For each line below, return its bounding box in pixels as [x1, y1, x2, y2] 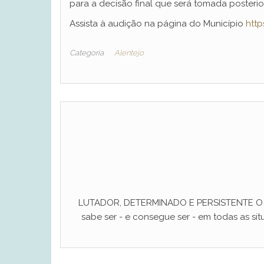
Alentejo [114, 48, 144, 58]
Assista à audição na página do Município [70, 18, 246, 29]
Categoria [70, 48, 104, 58]
